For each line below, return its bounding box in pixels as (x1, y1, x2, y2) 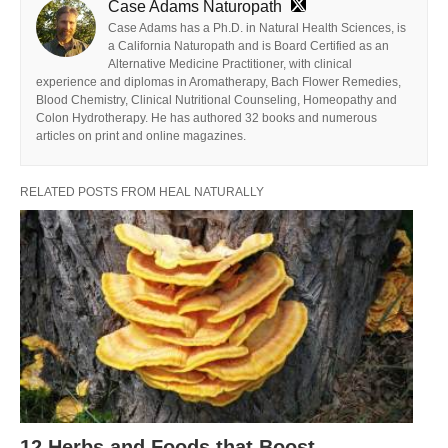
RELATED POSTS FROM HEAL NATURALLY (20, 184, 264, 199)
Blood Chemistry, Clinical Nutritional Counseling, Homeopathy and (36, 92, 397, 107)
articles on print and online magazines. (36, 128, 246, 143)
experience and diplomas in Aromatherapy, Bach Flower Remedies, (36, 74, 401, 89)
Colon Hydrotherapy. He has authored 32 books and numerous (36, 110, 377, 125)
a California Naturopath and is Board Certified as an (108, 38, 389, 53)
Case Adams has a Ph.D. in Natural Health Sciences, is (108, 20, 406, 35)
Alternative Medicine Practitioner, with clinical (108, 56, 352, 71)
